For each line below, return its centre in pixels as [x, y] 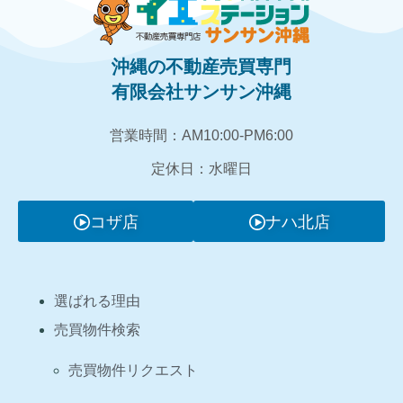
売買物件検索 [97, 330]
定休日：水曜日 [201, 169]
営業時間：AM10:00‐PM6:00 [201, 135]
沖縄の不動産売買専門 [201, 66]
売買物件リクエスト [133, 371]
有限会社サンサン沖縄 [201, 91]
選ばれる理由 [97, 301]
